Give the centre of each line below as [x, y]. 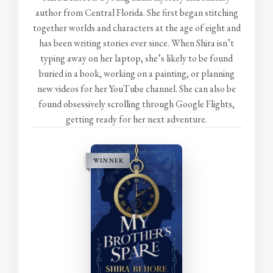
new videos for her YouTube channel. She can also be [136, 89]
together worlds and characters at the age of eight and [136, 28]
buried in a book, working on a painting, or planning [136, 73]
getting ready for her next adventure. [136, 119]
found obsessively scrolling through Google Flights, [136, 104]
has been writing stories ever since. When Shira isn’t [136, 43]
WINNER [109, 161]
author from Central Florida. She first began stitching [136, 12]
